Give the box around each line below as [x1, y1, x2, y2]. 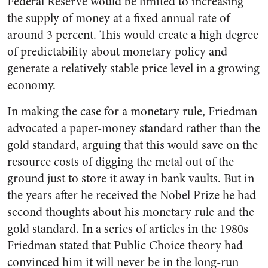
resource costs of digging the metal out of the [7, 153, 234, 171]
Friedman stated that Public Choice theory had [7, 237, 243, 255]
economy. [7, 77, 56, 95]
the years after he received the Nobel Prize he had [7, 187, 256, 205]
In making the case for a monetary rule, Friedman [7, 103, 257, 121]
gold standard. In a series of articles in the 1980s [7, 220, 248, 238]
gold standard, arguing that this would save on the [7, 136, 258, 154]
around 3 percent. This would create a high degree [7, 26, 258, 44]
